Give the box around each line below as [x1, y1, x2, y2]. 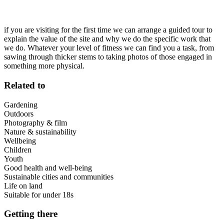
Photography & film [4, 118, 67, 127]
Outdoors [4, 109, 33, 118]
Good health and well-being [4, 163, 92, 172]
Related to [4, 79, 45, 90]
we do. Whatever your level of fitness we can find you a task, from [4, 43, 214, 52]
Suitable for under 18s [4, 190, 73, 199]
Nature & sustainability [4, 127, 76, 136]
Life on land [4, 181, 42, 190]
